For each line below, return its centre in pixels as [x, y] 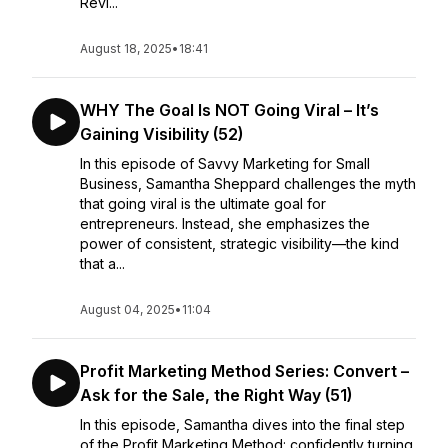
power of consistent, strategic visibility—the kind [239, 243]
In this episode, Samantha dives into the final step [242, 424]
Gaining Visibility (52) [161, 134]
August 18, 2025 [126, 48]
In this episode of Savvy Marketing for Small [225, 163]
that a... [102, 263]
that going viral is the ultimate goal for [203, 203]
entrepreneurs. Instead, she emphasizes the [225, 223]
